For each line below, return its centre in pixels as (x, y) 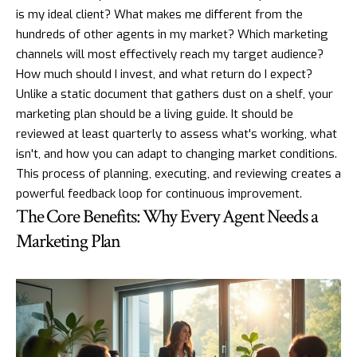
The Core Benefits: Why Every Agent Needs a (167, 217)
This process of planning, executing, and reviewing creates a (178, 174)
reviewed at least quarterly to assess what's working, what (177, 134)
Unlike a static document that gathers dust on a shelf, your (175, 94)
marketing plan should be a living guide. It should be (155, 114)
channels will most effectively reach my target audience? (170, 55)
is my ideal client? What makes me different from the (159, 15)
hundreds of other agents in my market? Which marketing (172, 35)
